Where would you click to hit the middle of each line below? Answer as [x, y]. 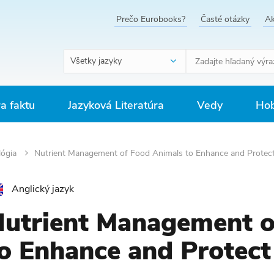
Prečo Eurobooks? [151, 19]
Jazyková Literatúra [116, 105]
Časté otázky [225, 19]
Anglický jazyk [43, 189]
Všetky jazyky [96, 61]
